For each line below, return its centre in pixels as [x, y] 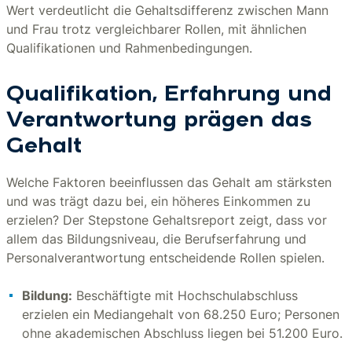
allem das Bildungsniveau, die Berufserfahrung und [156, 239]
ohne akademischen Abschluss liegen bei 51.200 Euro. [182, 333]
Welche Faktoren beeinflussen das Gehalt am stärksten [169, 182]
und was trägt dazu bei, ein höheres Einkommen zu [158, 201]
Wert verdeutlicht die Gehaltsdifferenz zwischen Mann [167, 10]
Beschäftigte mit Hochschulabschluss [185, 295]
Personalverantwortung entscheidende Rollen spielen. [165, 258]
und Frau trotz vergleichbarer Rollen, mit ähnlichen [156, 29]
